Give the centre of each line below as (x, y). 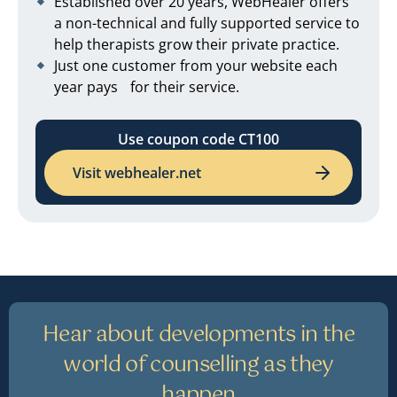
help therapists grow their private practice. (197, 44)
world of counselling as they (198, 365)
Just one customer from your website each (196, 65)
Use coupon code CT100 (198, 139)
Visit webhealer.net (137, 172)
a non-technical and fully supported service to (207, 23)
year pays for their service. (147, 86)
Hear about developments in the (198, 335)
